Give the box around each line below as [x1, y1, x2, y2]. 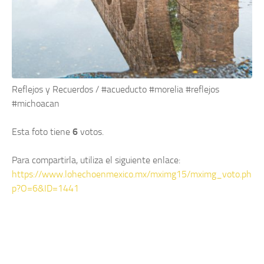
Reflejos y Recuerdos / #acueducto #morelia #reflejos [12, 84, 219, 95]
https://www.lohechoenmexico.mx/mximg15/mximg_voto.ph [12, 169, 252, 180]
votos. [80, 126, 104, 138]
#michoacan [12, 98, 60, 110]
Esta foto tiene [12, 126, 72, 138]
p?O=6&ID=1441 [12, 183, 79, 194]
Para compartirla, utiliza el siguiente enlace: [12, 154, 180, 166]
